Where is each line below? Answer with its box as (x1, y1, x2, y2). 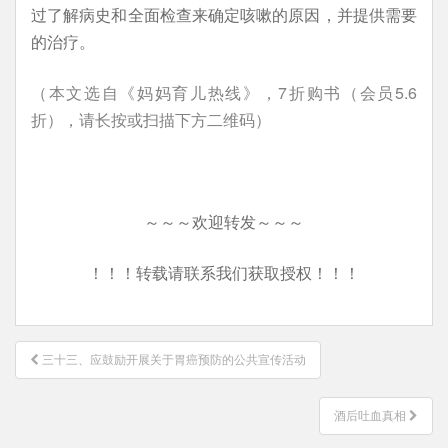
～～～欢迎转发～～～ (144, 210, 304, 233)
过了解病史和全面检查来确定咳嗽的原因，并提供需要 (31, 3, 417, 26)
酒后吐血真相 (334, 408, 409, 423)
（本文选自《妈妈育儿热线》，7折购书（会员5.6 (31, 81, 417, 104)
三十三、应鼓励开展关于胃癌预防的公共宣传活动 (42, 352, 306, 367)
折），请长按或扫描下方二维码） (31, 108, 271, 131)
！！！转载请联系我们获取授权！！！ (88, 261, 360, 284)
